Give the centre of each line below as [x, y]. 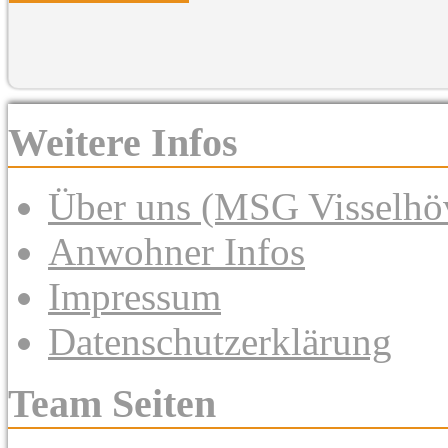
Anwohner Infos [176, 251]
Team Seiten [112, 403]
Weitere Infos [123, 142]
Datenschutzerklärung [220, 341]
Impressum [134, 296]
